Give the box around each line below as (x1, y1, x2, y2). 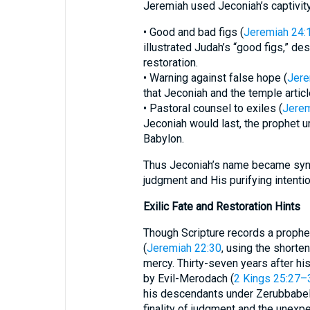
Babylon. (143, 132, 184, 145)
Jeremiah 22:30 (146, 241, 221, 255)
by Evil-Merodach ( (143, 272, 234, 285)
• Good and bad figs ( (143, 26, 244, 39)
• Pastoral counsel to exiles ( (143, 102, 282, 115)
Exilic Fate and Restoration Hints (143, 200, 300, 213)
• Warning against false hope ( (143, 71, 287, 84)
